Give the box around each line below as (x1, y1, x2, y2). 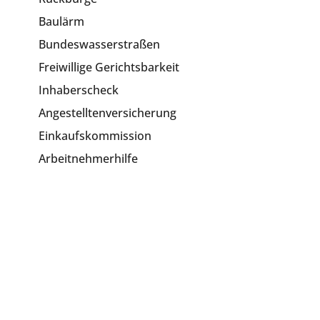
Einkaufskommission (39, 128, 152, 144)
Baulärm (39, 14, 85, 29)
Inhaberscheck (39, 82, 119, 98)
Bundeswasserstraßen (39, 36, 161, 52)
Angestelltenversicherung (39, 105, 177, 121)
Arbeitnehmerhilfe (39, 151, 139, 166)
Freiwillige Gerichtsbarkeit (39, 59, 180, 75)
